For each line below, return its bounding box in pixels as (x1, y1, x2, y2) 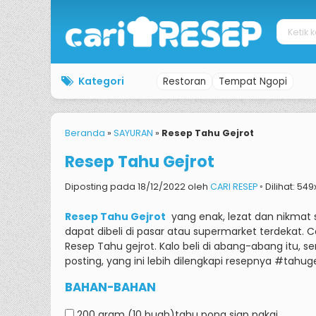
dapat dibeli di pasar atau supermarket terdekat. (65, 224, 307, 238)
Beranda (65, 127, 105, 139)
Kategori (78, 73, 124, 88)
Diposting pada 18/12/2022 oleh (65, 181, 210, 193)
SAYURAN (114, 127, 153, 139)
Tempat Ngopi (219, 74, 287, 88)
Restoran (163, 74, 206, 88)
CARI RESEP (210, 181, 257, 193)
